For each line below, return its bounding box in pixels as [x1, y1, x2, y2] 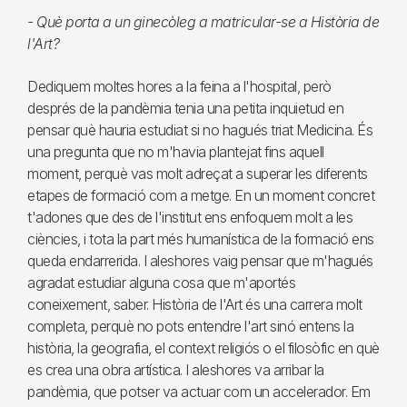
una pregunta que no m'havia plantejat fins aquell [27, 143, 324, 161]
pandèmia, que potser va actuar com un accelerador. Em [27, 382, 371, 401]
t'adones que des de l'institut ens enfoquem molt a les [27, 208, 352, 226]
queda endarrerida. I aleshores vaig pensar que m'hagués [27, 252, 373, 270]
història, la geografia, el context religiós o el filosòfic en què [27, 339, 380, 357]
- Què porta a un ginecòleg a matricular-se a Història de [27, 13, 379, 31]
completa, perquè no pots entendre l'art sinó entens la [27, 317, 353, 335]
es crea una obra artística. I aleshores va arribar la [27, 361, 324, 379]
